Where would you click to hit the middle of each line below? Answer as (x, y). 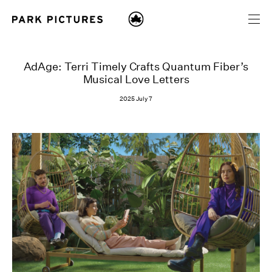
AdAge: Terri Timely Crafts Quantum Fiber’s (136, 67)
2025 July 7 (136, 99)
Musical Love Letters (136, 80)
